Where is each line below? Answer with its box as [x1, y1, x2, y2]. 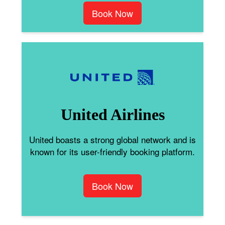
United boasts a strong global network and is [29, 133, 196, 146]
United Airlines [60, 105, 165, 124]
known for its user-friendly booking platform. [30, 145, 195, 158]
